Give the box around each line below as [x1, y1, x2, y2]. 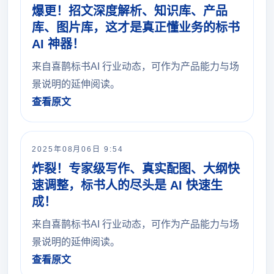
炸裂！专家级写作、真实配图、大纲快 [32, 162, 240, 176]
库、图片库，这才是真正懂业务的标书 [32, 21, 240, 34]
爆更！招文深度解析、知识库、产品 [32, 4, 228, 18]
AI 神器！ [32, 37, 84, 51]
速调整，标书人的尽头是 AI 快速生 [32, 179, 223, 192]
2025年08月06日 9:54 [32, 145, 124, 154]
